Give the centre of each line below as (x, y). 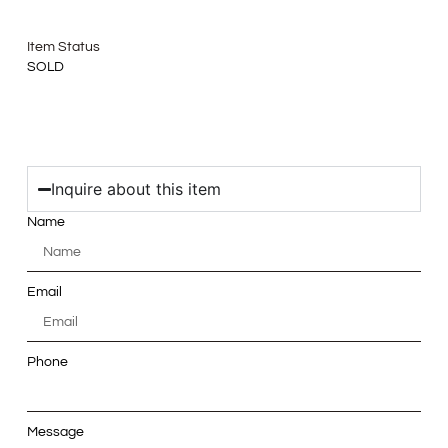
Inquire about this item (136, 189)
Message (55, 432)
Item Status (63, 47)
